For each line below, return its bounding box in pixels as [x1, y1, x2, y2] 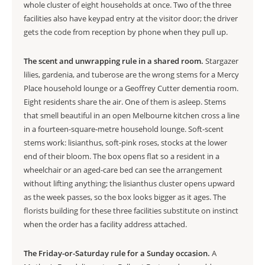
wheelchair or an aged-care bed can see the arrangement [24, 164, 222, 175]
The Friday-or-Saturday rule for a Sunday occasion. [24, 248, 210, 258]
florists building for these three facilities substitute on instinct [24, 205, 238, 216]
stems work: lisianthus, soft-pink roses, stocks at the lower [24, 137, 227, 148]
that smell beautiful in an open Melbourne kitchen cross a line [24, 110, 240, 121]
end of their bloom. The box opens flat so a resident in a [24, 151, 219, 161]
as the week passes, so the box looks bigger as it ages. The [24, 192, 226, 202]
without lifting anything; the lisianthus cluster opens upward [24, 178, 235, 189]
